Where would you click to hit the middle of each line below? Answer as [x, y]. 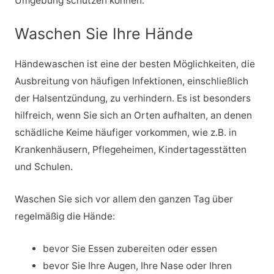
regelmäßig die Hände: [65, 217]
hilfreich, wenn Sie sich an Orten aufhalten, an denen [133, 116]
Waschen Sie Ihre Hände [104, 34]
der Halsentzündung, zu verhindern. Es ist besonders [132, 98]
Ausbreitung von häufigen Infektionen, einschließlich [131, 81]
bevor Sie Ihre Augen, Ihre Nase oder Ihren [138, 265]
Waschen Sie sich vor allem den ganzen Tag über [124, 199]
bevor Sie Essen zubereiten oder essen [130, 248]
